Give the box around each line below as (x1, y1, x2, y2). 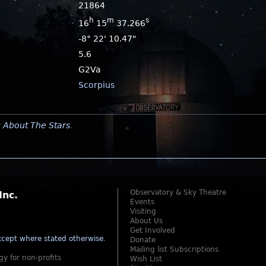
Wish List (130, 254, 162, 263)
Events (130, 197, 154, 206)
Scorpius (78, 80, 115, 90)
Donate (130, 235, 156, 244)
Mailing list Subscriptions (130, 245, 218, 254)
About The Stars (3, 120, 70, 130)
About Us (130, 216, 163, 225)
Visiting (130, 207, 156, 216)
